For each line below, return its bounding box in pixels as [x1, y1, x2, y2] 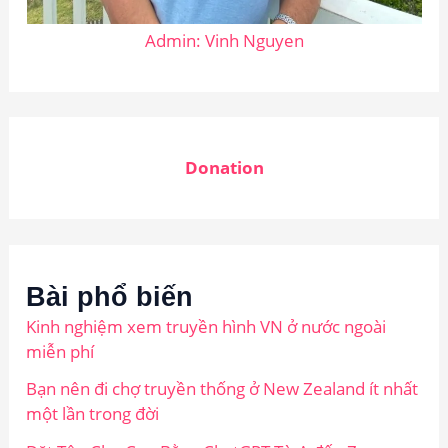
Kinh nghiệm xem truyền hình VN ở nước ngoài [26, 314, 387, 338]
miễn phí [26, 339, 95, 363]
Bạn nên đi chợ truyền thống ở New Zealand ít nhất [26, 377, 419, 401]
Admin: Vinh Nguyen [144, 28, 304, 52]
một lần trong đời [26, 402, 160, 426]
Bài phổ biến [26, 280, 194, 312]
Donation [184, 156, 264, 180]
